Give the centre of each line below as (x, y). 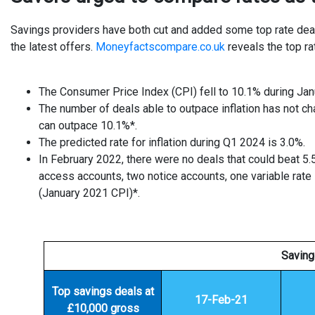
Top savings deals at (103, 291)
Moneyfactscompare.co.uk (160, 47)
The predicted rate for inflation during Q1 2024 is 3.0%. (172, 142)
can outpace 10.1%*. (88, 126)
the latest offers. (53, 47)
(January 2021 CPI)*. (89, 193)
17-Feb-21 (221, 300)
